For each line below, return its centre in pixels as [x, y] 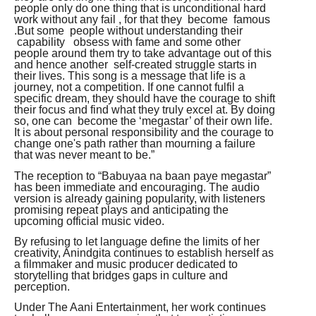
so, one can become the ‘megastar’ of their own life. [143, 121]
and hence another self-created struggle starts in [135, 65]
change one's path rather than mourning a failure [135, 144]
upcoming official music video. [89, 221]
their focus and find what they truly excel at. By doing [145, 110]
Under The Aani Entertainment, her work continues [140, 308]
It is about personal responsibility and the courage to [144, 133]
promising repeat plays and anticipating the [121, 209]
